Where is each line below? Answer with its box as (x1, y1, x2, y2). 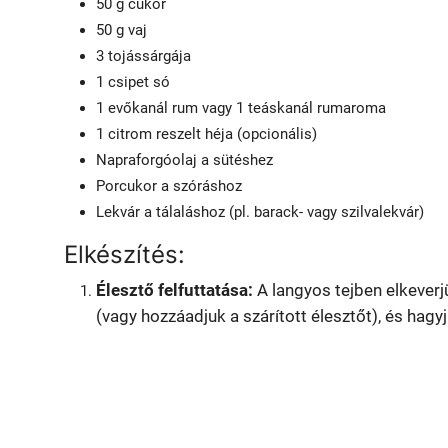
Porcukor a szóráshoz (96, 177, 242, 196)
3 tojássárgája (96, 47, 191, 66)
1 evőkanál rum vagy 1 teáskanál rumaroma (96, 99, 386, 118)
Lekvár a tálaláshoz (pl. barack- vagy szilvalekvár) (96, 203, 424, 222)
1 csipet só (96, 73, 170, 92)
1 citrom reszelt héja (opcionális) (96, 125, 317, 144)
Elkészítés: (64, 240, 185, 270)
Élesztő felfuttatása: (96, 280, 253, 301)
